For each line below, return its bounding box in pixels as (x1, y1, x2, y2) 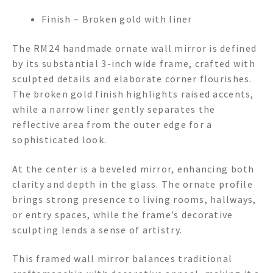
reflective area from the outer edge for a (12, 118, 213, 131)
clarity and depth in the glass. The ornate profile (12, 177, 253, 190)
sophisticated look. (12, 133, 107, 146)
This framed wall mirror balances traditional (12, 252, 233, 265)
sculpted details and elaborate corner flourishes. (12, 73, 252, 85)
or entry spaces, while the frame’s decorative (12, 208, 233, 221)
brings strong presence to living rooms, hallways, (12, 193, 257, 205)
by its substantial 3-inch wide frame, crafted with (12, 57, 255, 70)
